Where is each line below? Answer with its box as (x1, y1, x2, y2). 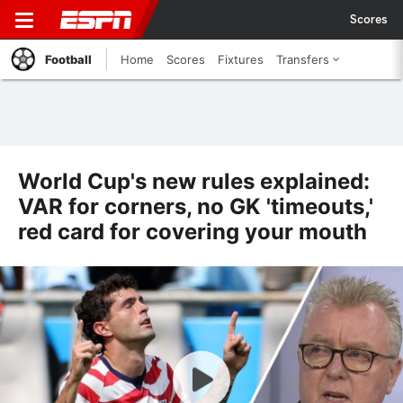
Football (45, 52, 92, 67)
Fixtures (218, 52, 264, 67)
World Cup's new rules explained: (18, 168, 370, 194)
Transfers (276, 52, 329, 67)
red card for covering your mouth (18, 219, 367, 245)
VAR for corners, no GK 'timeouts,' (18, 193, 373, 219)
